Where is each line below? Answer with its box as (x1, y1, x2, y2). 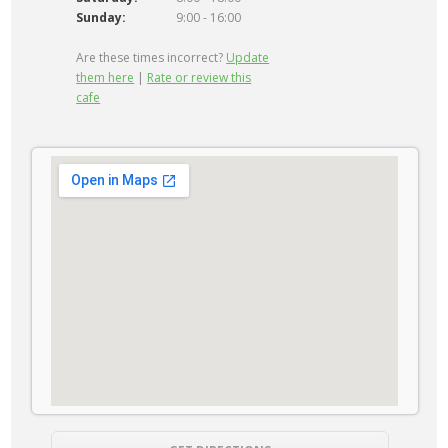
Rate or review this (147, 69, 252, 86)
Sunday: (76, 9, 127, 26)
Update (226, 49, 270, 66)
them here (76, 69, 135, 86)
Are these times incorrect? (76, 49, 227, 66)
